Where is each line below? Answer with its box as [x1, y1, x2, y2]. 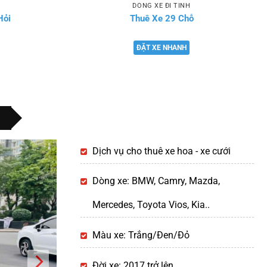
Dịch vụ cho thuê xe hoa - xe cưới [92, 145, 231, 157]
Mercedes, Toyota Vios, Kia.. [92, 199, 210, 211]
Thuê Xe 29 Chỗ [129, 13, 194, 24]
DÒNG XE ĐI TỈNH [132, 1, 191, 10]
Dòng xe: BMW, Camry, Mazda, [92, 175, 221, 187]
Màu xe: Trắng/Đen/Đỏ [92, 229, 190, 241]
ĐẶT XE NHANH [136, 44, 187, 52]
